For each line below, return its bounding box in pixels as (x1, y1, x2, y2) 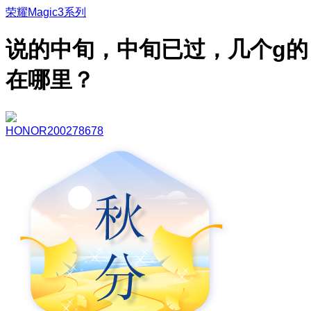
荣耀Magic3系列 (6, 6, 86, 18)
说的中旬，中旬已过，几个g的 (6, 37, 308, 62)
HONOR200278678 (6, 124, 103, 137)
